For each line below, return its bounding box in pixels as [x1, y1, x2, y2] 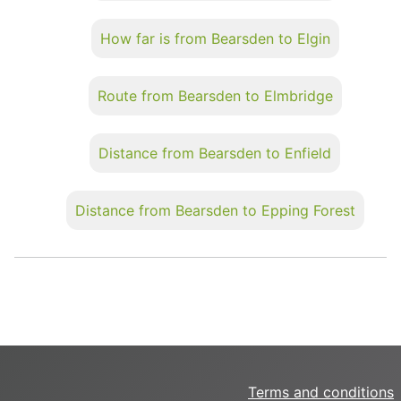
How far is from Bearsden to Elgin [99, 29, 330, 47]
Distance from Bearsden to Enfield [98, 143, 331, 162]
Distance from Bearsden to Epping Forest [74, 200, 355, 219]
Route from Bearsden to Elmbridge [97, 86, 333, 105]
